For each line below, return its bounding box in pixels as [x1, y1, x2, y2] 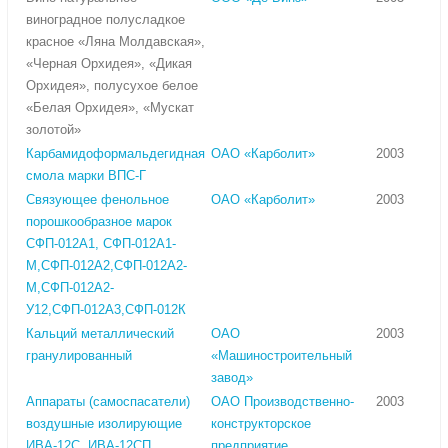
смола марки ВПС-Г [26, 168, 146, 184]
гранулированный [26, 348, 132, 364]
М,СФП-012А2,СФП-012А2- [26, 258, 187, 274]
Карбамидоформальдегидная [26, 146, 205, 162]
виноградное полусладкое [26, 12, 185, 28]
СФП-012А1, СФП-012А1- [26, 236, 176, 252]
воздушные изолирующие [26, 416, 182, 432]
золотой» [26, 122, 81, 138]
